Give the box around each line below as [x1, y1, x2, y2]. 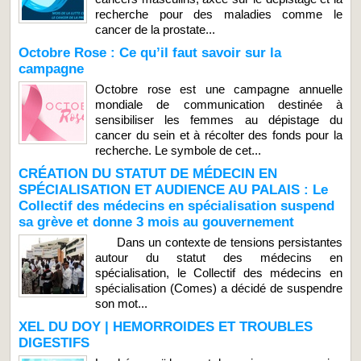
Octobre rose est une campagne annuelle [95, 81, 342, 96]
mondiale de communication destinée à [95, 97, 342, 111]
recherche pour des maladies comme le [95, 6, 342, 21]
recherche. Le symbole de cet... [95, 143, 261, 157]
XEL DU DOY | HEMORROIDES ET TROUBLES [19, 318, 313, 334]
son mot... [95, 296, 147, 310]
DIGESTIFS [19, 334, 89, 351]
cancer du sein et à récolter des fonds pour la [95, 127, 342, 142]
